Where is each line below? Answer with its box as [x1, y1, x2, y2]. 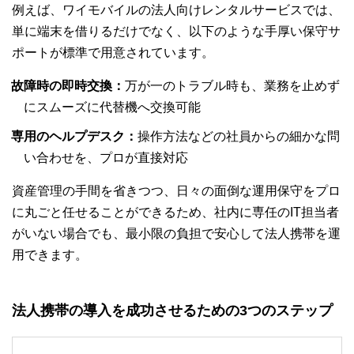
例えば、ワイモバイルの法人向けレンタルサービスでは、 [12, 2, 341, 17]
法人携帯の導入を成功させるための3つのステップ [12, 302, 333, 318]
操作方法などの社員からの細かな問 [137, 129, 340, 143]
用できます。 [12, 247, 88, 262]
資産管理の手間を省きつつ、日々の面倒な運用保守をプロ [12, 183, 341, 198]
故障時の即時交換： [11, 78, 125, 92]
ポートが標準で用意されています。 [12, 45, 214, 59]
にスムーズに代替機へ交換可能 [24, 100, 201, 114]
